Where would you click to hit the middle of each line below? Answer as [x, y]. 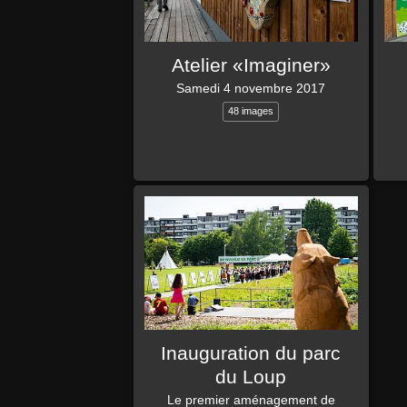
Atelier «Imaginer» [251, 66]
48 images [251, 110]
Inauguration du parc [251, 354]
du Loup [251, 377]
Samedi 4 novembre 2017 [251, 89]
